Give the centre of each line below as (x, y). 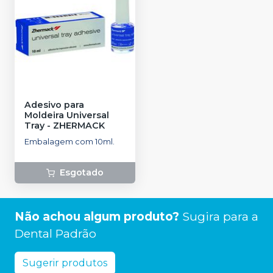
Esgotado (82, 173)
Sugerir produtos (65, 263)
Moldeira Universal (67, 115)
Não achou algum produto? (97, 217)
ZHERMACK (79, 126)
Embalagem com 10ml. (69, 142)
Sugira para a (220, 217)
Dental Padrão (55, 234)
